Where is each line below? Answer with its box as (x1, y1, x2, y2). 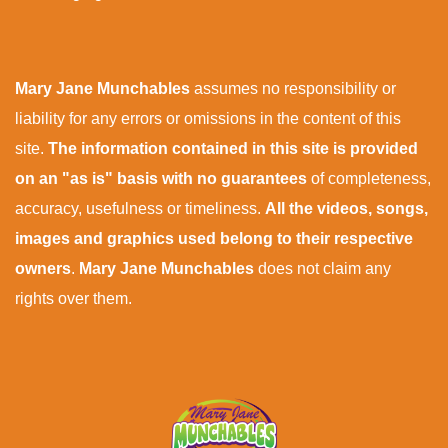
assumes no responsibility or (194, 80, 396, 98)
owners (15, 260, 71, 278)
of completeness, (311, 170, 431, 188)
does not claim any (254, 260, 391, 278)
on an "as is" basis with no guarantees (15, 170, 311, 188)
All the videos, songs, (265, 200, 428, 218)
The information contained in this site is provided (48, 140, 418, 158)
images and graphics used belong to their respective (15, 230, 413, 248)
